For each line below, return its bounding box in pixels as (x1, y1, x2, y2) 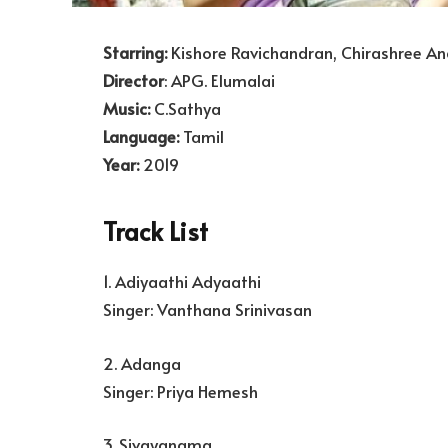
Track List (103, 213, 208, 248)
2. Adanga (103, 351, 181, 375)
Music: (103, 97, 150, 120)
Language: (103, 125, 179, 148)
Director (103, 69, 164, 92)
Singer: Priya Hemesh (103, 379, 258, 403)
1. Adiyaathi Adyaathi (103, 270, 261, 294)
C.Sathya (150, 97, 221, 120)
